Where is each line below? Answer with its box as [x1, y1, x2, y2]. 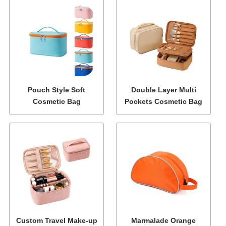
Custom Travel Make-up [16, 216, 97, 224]
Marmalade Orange [131, 216, 196, 224]
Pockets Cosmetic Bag [125, 97, 203, 105]
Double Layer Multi [131, 86, 196, 94]
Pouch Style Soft [28, 86, 86, 94]
